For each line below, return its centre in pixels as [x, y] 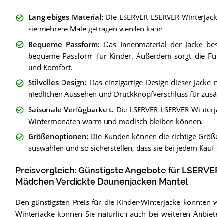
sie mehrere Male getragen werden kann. [96, 29]
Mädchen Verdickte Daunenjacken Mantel [101, 182]
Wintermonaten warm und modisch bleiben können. [115, 121]
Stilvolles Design [56, 83]
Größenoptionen [57, 136]
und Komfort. [50, 67]
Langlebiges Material [64, 17]
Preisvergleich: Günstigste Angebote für [98, 171]
